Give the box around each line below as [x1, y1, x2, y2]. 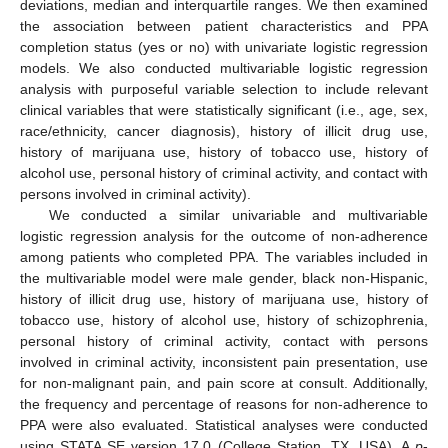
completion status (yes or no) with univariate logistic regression [20, 38, 428, 55]
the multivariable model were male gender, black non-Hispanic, [20, 269, 428, 286]
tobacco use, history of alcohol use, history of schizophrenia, [20, 311, 428, 328]
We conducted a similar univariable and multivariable [48, 206, 428, 223]
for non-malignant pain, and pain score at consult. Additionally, [20, 374, 428, 391]
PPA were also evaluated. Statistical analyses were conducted [20, 416, 428, 433]
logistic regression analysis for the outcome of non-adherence [20, 227, 428, 244]
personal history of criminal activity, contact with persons [20, 332, 428, 349]
